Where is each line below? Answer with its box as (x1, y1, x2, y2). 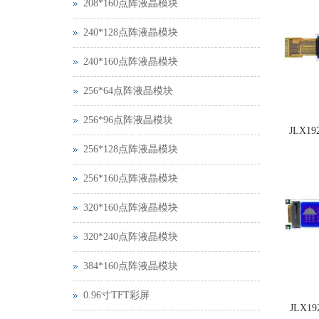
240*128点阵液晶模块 (83, 27, 178, 38)
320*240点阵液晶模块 (83, 231, 178, 242)
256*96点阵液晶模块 (83, 115, 173, 125)
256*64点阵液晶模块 (83, 85, 173, 96)
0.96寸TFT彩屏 (83, 290, 150, 300)
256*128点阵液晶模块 (83, 144, 178, 155)
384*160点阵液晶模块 (83, 261, 178, 271)
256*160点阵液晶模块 (83, 173, 178, 184)
